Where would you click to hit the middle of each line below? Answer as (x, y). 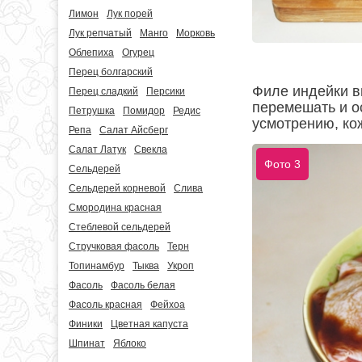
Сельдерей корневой (117, 188)
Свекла (151, 149)
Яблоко (130, 343)
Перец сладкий (103, 91)
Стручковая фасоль (114, 246)
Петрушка (92, 111)
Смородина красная (115, 208)
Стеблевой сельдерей (120, 227)
